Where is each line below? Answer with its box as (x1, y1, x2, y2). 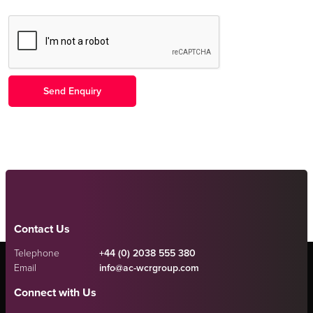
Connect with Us (14, 284, 96, 300)
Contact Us (14, 221, 70, 237)
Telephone (14, 246, 59, 261)
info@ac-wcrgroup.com (99, 261, 200, 275)
